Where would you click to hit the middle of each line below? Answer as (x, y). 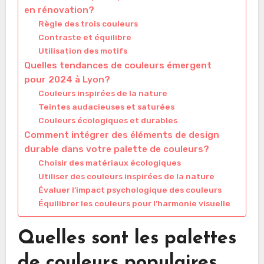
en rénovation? (59, 10)
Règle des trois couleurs (88, 24)
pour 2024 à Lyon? (67, 80)
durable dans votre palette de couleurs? (116, 149)
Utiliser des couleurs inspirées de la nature (126, 176)
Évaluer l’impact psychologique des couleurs (130, 190)
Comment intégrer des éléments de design (121, 135)
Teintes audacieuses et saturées (106, 107)
